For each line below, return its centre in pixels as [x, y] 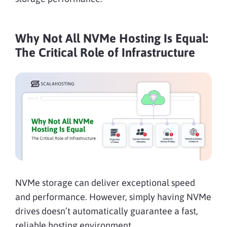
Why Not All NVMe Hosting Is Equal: [112, 38]
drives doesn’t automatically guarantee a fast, [107, 211]
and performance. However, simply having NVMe [113, 197]
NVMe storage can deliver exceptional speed [105, 183]
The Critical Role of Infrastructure [105, 52]
